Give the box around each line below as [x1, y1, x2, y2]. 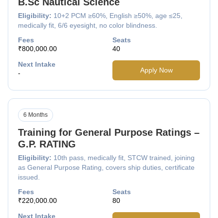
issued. [18, 173, 40, 181]
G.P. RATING [18, 138, 76, 149]
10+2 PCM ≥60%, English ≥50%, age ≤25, [54, 11, 182, 19]
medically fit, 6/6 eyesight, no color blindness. [18, 21, 157, 29]
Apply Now [140, 66, 173, 74]
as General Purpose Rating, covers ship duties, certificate [18, 163, 195, 171]
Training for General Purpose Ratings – [18, 127, 200, 138]
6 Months [23, 111, 48, 118]
